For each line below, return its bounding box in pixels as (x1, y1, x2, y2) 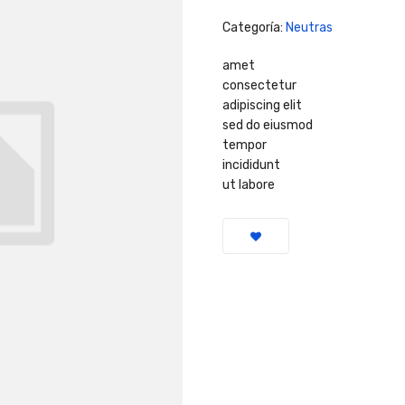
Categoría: (222, 20, 287, 35)
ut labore (222, 177, 276, 193)
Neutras (286, 20, 334, 35)
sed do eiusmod (222, 118, 314, 133)
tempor (222, 137, 268, 153)
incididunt (222, 157, 281, 173)
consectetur (222, 78, 297, 93)
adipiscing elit (222, 98, 303, 113)
